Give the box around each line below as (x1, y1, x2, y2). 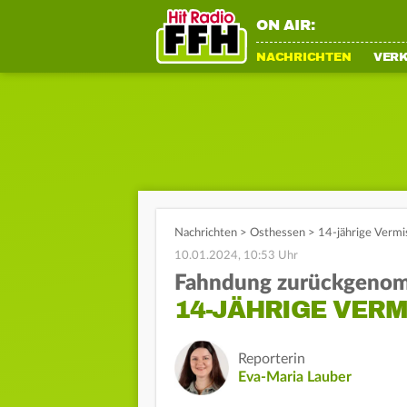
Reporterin (238, 352, 305, 366)
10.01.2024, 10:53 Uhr (174, 250, 298, 262)
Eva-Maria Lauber (238, 370, 352, 384)
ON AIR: (256, 16, 315, 35)
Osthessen (250, 227, 305, 239)
